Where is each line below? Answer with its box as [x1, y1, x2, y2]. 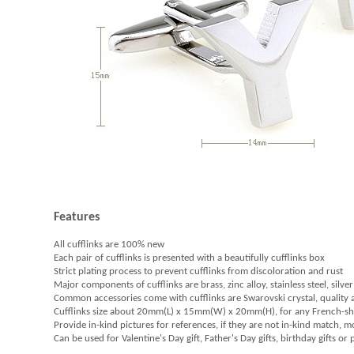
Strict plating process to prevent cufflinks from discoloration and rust [53, 266, 343, 277]
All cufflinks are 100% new [53, 239, 164, 250]
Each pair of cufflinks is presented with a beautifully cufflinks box [53, 253, 325, 263]
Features [53, 211, 100, 224]
